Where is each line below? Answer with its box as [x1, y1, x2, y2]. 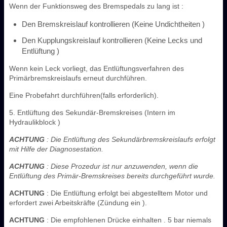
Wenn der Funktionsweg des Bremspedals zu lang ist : [9, 2, 183, 10]
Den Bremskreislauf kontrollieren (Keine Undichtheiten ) [22, 19, 205, 28]
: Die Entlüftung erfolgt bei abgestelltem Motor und [45, 188, 208, 197]
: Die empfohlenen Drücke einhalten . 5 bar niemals [45, 215, 211, 224]
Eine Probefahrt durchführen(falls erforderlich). [9, 91, 159, 99]
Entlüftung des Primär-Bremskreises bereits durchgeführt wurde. [9, 171, 215, 180]
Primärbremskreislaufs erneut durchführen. [9, 73, 147, 82]
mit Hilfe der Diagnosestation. [9, 144, 103, 153]
